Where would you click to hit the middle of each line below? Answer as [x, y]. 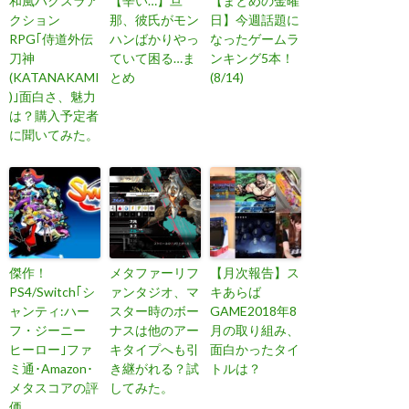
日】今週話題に [255, 20]
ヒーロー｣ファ [51, 350]
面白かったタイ [255, 350]
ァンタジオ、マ [154, 292]
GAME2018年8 [253, 311]
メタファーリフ [154, 273]
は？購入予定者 [54, 116]
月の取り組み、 [255, 330]
